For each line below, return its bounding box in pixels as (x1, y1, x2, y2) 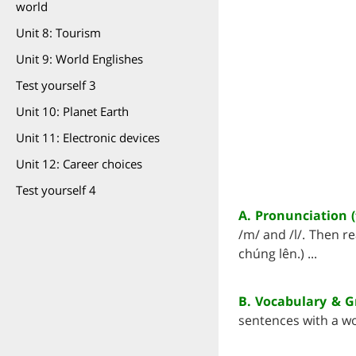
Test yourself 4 (16, 182, 96, 198)
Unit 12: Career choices (16, 156, 142, 172)
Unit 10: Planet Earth (16, 103, 129, 119)
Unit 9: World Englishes (16, 51, 143, 67)
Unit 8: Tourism (16, 25, 101, 41)
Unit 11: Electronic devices (16, 130, 160, 145)
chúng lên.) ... (238, 244, 317, 262)
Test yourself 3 (16, 77, 96, 93)
